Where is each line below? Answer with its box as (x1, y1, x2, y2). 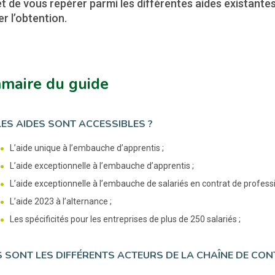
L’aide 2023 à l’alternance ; (9, 196, 112, 206)
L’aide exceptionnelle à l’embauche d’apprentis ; (9, 160, 194, 171)
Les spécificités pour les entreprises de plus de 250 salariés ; (9, 214, 241, 224)
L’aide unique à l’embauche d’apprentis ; (9, 142, 164, 153)
